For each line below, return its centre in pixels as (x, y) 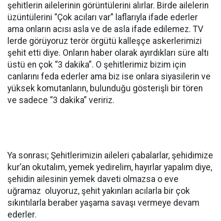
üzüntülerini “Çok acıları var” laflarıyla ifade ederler (103, 17)
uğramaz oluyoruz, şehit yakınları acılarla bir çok (99, 191)
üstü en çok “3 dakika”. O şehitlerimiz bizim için (97, 65)
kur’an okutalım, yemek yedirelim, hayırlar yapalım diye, (110, 167)
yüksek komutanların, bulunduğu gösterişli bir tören (105, 88)
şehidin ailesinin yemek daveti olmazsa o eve (93, 179)
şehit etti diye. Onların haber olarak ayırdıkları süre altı (108, 53)
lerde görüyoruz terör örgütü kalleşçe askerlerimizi (105, 41)
